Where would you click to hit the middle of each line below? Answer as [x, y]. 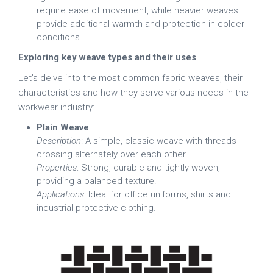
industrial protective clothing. [96, 207]
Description [59, 140]
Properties [57, 167]
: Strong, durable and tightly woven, [148, 167]
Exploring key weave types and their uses [107, 57]
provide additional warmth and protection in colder [140, 23]
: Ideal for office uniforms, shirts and [158, 194]
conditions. [59, 37]
